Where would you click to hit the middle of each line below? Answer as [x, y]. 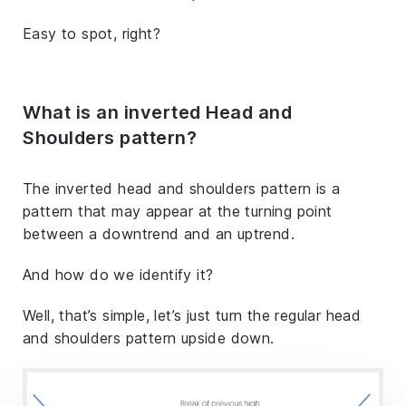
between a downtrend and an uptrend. [159, 233]
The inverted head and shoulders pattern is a [182, 188]
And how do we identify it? [118, 274]
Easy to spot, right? [92, 33]
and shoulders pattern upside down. [149, 338]
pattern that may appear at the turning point [178, 211]
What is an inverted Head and [157, 112]
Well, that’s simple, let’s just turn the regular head [192, 315]
